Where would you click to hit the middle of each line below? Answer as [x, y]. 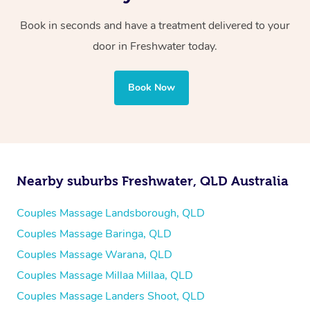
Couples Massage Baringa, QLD [94, 234]
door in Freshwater [140, 47]
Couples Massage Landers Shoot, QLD [111, 297]
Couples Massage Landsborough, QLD [111, 213]
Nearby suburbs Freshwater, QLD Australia [153, 181]
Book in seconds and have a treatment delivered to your [155, 26]
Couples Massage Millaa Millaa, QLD [105, 276]
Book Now [152, 88]
